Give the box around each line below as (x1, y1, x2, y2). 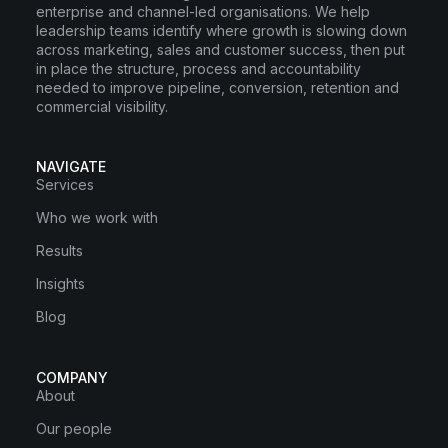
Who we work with (36, 208, 158, 226)
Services (36, 175, 94, 193)
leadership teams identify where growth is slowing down (36, 21, 407, 39)
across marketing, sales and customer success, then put (36, 40, 405, 58)
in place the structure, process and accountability (36, 59, 361, 77)
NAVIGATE (36, 157, 106, 175)
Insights (36, 274, 85, 292)
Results (36, 241, 83, 259)
